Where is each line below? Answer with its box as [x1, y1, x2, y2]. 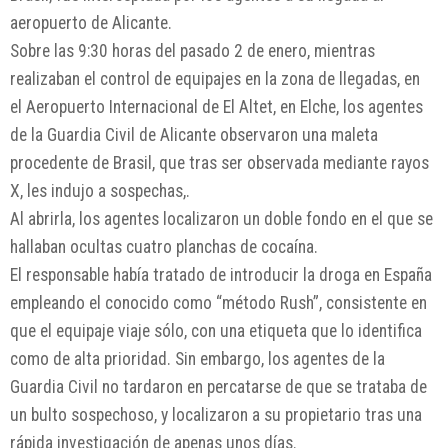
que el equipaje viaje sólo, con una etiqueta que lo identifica [10, 321, 422, 342]
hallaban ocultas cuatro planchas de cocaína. [10, 237, 318, 258]
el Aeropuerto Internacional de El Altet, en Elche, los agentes [10, 97, 423, 118]
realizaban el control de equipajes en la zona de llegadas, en [10, 69, 420, 90]
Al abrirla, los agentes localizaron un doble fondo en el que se [10, 209, 433, 230]
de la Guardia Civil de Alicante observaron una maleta [10, 125, 378, 146]
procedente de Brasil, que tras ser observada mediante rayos [10, 153, 429, 174]
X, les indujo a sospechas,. [10, 181, 190, 202]
